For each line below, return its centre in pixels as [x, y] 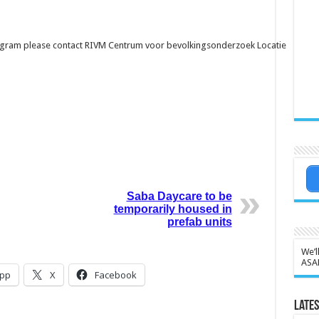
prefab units [199, 222]
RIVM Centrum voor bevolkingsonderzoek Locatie [185, 45]
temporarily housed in [173, 209]
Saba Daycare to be [179, 196]
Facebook [115, 275]
